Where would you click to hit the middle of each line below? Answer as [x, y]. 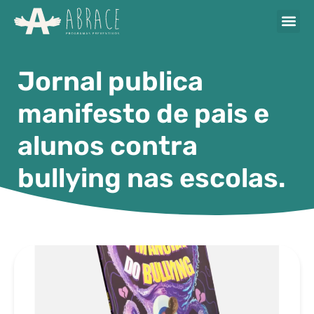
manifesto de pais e [143, 114]
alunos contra [108, 146]
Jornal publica [110, 81]
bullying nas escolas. [151, 178]
